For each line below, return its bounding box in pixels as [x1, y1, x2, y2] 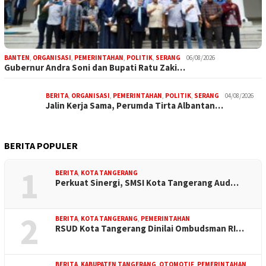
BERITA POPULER [4, 140, 78, 152]
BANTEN [4, 53, 30, 62]
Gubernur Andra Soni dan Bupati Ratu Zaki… [4, 62, 185, 74]
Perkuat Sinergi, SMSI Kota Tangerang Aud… [55, 177, 239, 189]
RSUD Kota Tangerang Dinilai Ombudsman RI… [55, 223, 244, 235]
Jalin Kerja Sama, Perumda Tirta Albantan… [46, 100, 223, 112]
